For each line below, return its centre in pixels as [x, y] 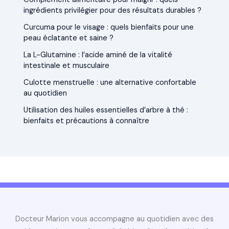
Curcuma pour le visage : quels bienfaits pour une [109, 27]
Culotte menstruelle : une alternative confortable [110, 82]
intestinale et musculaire [67, 65]
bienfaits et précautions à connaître [87, 121]
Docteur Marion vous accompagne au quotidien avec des [114, 219]
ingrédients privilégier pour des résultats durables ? [113, 10]
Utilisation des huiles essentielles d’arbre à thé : [106, 110]
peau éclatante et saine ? [69, 38]
